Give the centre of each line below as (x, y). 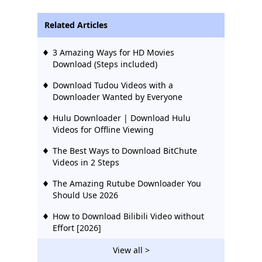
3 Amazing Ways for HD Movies (113, 53)
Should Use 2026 (85, 195)
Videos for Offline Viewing (103, 130)
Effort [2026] (77, 228)
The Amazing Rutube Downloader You (127, 184)
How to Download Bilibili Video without (128, 216)
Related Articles (76, 25)
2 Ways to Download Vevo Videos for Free (133, 249)
